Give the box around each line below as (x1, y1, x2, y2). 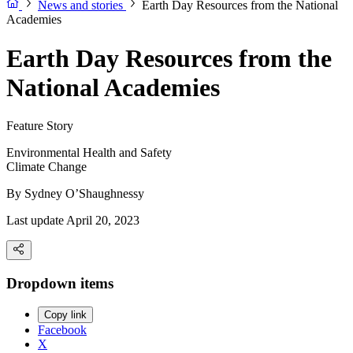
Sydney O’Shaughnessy (24, 187, 144, 201)
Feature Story (6, 119, 73, 133)
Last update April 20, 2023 (6, 214, 139, 228)
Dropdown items (6, 274, 113, 292)
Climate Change (6, 160, 87, 174)
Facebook (38, 323, 87, 337)
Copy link (44, 309, 87, 321)
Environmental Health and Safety (6, 146, 172, 160)
